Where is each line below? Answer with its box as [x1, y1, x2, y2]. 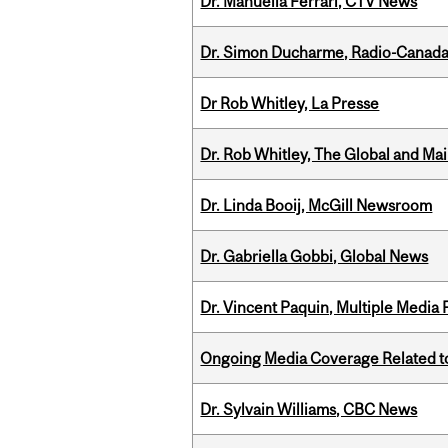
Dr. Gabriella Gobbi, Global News [200, 247, 429, 266]
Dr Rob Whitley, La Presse [200, 94, 380, 113]
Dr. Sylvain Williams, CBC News [200, 400, 418, 419]
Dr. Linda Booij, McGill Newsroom [200, 196, 433, 215]
